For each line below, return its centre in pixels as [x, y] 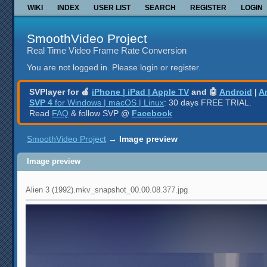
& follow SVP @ [100, 113]
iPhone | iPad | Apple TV [140, 91]
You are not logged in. [68, 68]
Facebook [152, 113]
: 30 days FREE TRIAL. [208, 102]
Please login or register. [156, 68]
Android [236, 91]
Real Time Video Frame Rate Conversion [107, 50]
